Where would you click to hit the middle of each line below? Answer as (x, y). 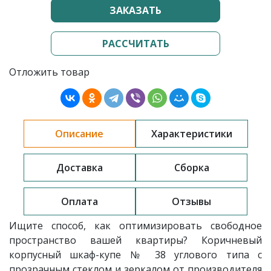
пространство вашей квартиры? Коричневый (135, 240)
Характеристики (191, 134)
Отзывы (191, 201)
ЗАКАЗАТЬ (135, 10)
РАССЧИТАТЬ (135, 44)
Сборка (191, 168)
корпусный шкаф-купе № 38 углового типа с (135, 255)
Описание (79, 134)
